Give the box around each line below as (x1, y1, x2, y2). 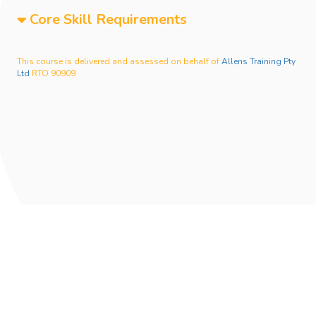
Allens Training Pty (221, 56, 296, 68)
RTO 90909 (30, 68, 75, 80)
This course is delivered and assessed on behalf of (17, 56, 221, 68)
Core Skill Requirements (26, 10, 187, 30)
